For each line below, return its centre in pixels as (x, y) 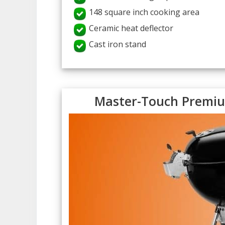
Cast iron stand (118, 44)
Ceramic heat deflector (131, 28)
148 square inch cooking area (144, 12)
